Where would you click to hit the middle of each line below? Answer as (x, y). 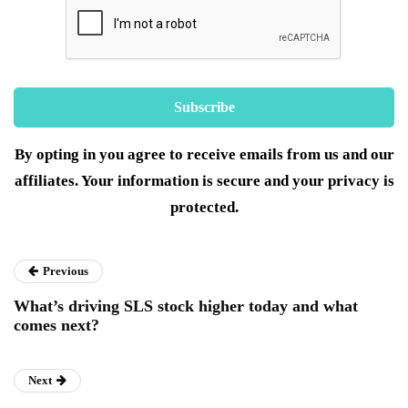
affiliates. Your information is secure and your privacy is (204, 180)
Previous (66, 270)
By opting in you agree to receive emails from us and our (204, 154)
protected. (204, 207)
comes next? (56, 325)
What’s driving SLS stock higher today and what (186, 306)
